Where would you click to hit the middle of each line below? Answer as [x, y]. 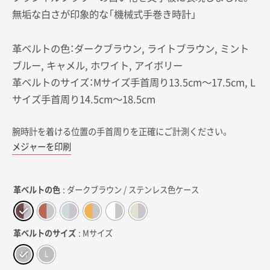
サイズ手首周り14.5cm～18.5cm [84, 99]
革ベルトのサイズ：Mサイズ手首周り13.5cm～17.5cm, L [134, 82]
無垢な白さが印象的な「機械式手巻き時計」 [105, 14]
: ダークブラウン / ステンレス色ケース [131, 190]
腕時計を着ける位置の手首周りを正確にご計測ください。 [125, 132]
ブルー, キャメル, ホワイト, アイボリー [98, 65]
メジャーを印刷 [42, 147]
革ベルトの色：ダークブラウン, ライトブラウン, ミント [131, 48]
